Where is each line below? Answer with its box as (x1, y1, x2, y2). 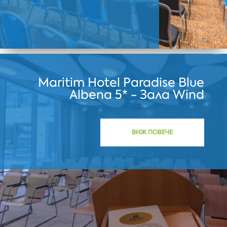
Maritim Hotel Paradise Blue (37, 73, 204, 91)
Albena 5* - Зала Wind (69, 86, 204, 103)
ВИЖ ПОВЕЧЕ (131, 128, 173, 136)
